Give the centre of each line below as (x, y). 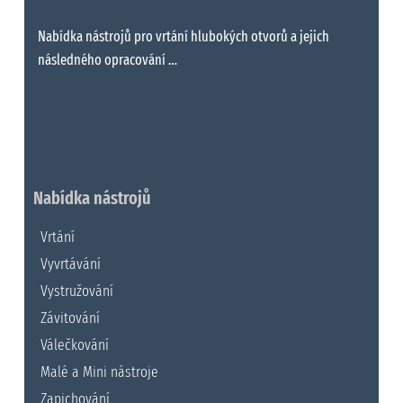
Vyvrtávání (70, 264)
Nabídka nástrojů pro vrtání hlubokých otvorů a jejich (183, 36)
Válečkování (74, 345)
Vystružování (76, 291)
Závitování (70, 318)
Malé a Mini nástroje (99, 372)
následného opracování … (107, 59)
